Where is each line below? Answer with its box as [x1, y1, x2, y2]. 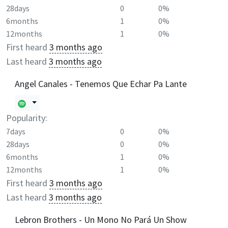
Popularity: [6, 111, 47, 124]
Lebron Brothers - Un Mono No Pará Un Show [15, 213, 187, 225]
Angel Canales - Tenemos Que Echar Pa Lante [15, 77, 187, 90]
